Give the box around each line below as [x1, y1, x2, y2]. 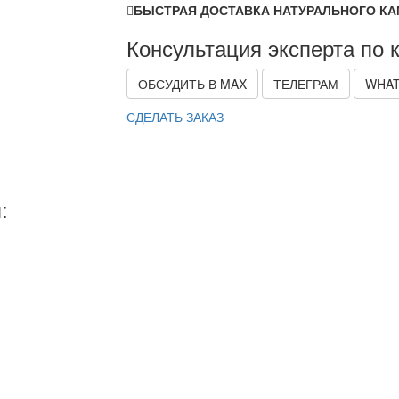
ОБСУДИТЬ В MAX [137, 75, 247, 94]
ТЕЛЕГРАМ [273, 75, 338, 94]
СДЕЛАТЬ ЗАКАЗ [126, 108, 224, 126]
